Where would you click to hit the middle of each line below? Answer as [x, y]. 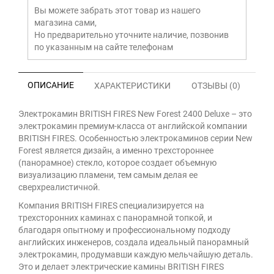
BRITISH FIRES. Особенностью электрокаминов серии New [135, 138]
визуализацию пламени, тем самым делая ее [108, 175]
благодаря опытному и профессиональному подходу [124, 230]
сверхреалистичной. [59, 187]
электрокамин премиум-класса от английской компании [133, 126]
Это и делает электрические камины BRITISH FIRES [121, 267]
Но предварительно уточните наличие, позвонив [131, 35]
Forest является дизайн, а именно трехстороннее [116, 150]
